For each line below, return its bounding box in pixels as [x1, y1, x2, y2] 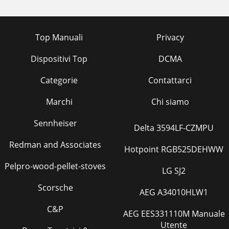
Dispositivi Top [31, 53, 87, 64]
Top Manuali [35, 32, 83, 43]
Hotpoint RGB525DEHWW [124, 144, 223, 155]
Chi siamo [151, 96, 189, 107]
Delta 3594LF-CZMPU [134, 122, 214, 133]
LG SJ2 [162, 165, 186, 176]
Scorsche [37, 182, 73, 193]
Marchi [45, 96, 73, 107]
